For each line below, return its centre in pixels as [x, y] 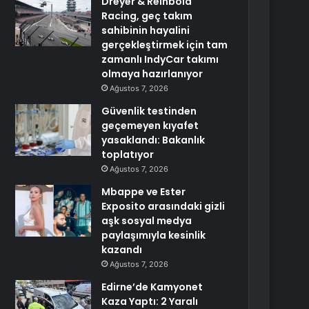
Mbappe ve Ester [144, 192]
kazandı [122, 250]
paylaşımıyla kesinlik [154, 235]
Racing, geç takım [147, 16]
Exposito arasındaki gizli [163, 206]
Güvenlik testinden [149, 111]
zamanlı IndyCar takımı [160, 59]
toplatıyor [128, 154]
